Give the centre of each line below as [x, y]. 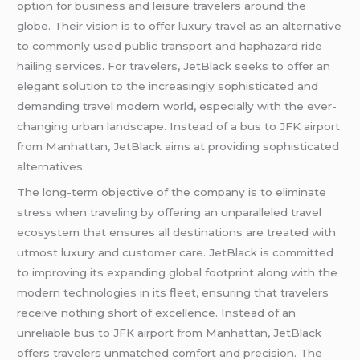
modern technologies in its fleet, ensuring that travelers [173, 292]
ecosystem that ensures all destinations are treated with [177, 232]
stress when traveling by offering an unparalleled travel [170, 212]
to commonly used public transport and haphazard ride [170, 46]
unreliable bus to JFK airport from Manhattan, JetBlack [170, 332]
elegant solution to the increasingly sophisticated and [168, 86]
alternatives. [51, 167]
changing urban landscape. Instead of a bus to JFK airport [179, 127]
